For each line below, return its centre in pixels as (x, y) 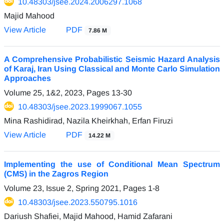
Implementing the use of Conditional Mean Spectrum (112, 164)
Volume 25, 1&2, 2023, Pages (58, 92)
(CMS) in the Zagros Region (56, 173)
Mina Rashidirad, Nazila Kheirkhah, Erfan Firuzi (88, 120)
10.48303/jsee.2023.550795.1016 (78, 202)
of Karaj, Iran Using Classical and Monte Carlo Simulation (112, 68)
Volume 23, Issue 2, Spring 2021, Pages (76, 188)
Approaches (27, 78)
